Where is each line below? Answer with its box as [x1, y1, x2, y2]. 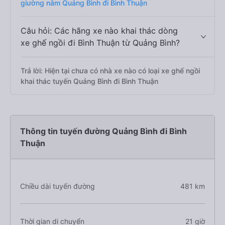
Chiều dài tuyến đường [20, 182, 95, 190]
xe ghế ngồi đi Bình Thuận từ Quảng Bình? [21, 38, 180, 48]
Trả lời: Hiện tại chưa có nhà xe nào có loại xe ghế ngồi [21, 66, 200, 75]
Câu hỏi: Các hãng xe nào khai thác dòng [21, 26, 178, 36]
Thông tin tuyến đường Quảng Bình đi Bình [20, 126, 187, 136]
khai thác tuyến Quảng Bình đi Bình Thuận [21, 77, 158, 85]
